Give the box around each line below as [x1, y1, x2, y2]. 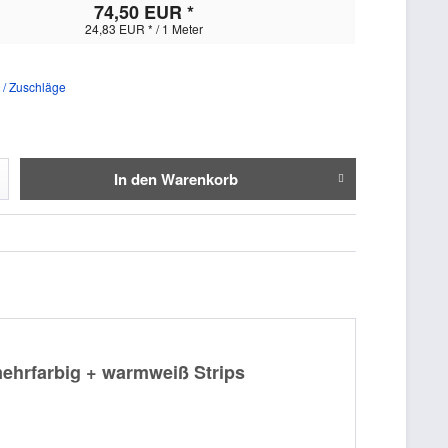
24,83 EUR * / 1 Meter [84, 19, 203, 37]
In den [113, 167, 157, 190]
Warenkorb [160, 167, 238, 190]
